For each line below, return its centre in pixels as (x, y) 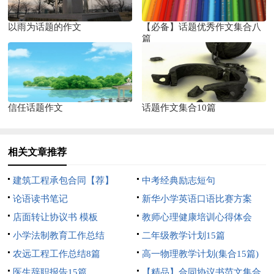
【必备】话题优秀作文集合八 (202, 27)
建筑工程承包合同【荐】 (64, 180)
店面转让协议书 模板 (56, 217)
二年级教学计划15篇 (183, 235)
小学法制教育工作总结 (59, 235)
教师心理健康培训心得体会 (197, 217)
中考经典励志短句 (178, 180)
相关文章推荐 (38, 152)
